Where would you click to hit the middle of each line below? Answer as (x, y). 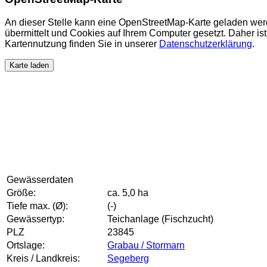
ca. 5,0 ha (128, 193)
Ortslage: (26, 246)
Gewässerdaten (40, 180)
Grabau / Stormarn (146, 246)
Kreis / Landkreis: (43, 259)
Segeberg (128, 259)
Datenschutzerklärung (206, 44)
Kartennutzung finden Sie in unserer (82, 44)
